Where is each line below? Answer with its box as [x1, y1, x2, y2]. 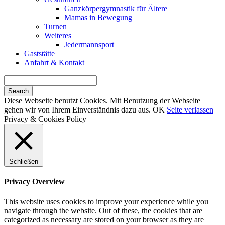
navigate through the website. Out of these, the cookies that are [4, 206, 202, 215]
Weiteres [44, 31, 71, 40]
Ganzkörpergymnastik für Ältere [64, 4, 167, 13]
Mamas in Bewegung [64, 13, 132, 22]
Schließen [9, 158, 38, 165]
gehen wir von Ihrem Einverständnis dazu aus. [4, 105, 153, 114]
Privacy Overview [4, 177, 65, 186]
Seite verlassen [167, 105, 213, 114]
